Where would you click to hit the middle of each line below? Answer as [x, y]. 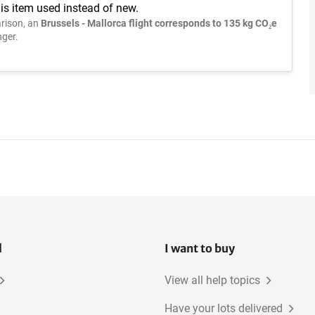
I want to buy [200, 249]
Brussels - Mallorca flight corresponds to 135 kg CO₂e [159, 24]
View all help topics [212, 281]
